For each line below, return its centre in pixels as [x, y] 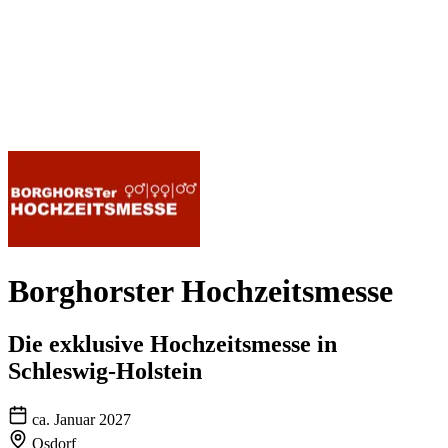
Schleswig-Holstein [105, 371]
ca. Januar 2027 [81, 420]
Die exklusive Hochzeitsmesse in [172, 344]
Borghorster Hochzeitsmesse [200, 290]
